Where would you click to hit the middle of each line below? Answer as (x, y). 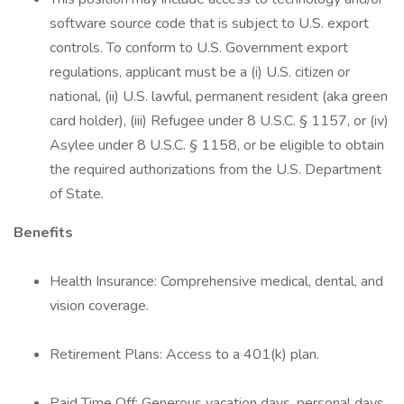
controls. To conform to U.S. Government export (199, 48)
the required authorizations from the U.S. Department (216, 170)
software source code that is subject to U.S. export (209, 23)
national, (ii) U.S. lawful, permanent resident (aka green (219, 96)
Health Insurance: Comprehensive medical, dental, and (216, 281)
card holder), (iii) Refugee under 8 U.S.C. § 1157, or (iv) (219, 121)
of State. (77, 194)
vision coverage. (99, 306)
